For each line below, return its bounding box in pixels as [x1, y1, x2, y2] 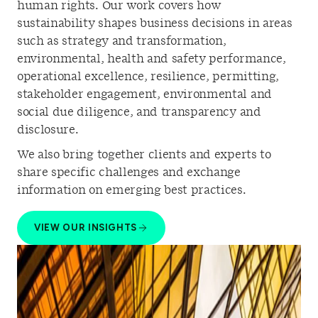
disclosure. [17, 124, 79, 136]
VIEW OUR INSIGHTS [34, 222, 138, 234]
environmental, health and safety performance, [17, 53, 286, 65]
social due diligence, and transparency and [17, 106, 261, 118]
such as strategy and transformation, [17, 35, 226, 47]
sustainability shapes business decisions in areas [17, 17, 292, 29]
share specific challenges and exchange [17, 166, 241, 178]
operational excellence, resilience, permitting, [17, 70, 279, 82]
